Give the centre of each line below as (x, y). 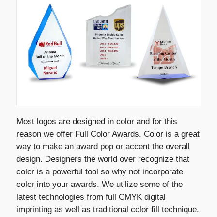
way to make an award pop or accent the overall (103, 147)
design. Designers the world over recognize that (103, 159)
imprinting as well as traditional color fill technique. (108, 210)
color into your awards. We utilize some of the (99, 185)
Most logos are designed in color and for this (97, 122)
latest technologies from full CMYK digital (91, 197)
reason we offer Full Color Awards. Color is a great (108, 134)
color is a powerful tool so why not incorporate (100, 172)
